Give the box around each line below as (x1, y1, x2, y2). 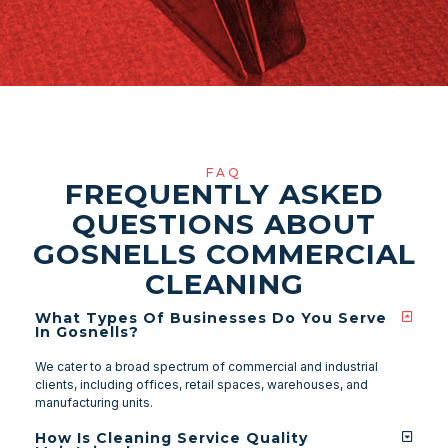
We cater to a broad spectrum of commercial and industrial (35, 359, 378, 375)
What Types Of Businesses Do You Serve (35, 309, 387, 328)
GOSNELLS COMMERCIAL (32, 237, 416, 272)
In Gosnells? (35, 323, 139, 342)
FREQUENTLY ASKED (64, 177, 384, 212)
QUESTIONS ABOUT (72, 207, 376, 242)
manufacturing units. (35, 395, 153, 411)
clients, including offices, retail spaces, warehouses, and (35, 377, 368, 393)
